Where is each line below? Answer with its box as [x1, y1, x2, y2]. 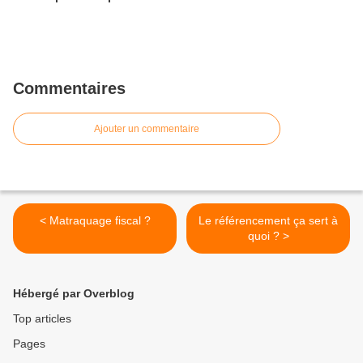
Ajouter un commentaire [94, 123, 199, 135]
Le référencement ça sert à [199, 214, 338, 227]
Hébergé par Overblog [13, 287, 135, 300]
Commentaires [13, 79, 126, 97]
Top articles [13, 312, 71, 325]
